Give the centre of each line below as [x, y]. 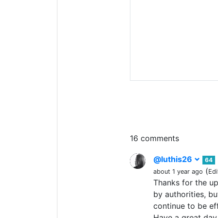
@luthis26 [174, 159]
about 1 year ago [178, 172]
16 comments [154, 138]
